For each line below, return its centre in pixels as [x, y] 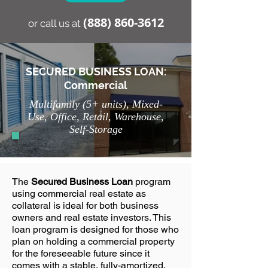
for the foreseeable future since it [81, 253]
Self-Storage [96, 129]
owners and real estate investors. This [92, 217]
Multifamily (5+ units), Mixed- [96, 104]
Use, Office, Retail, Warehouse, [96, 117]
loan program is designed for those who [95, 229]
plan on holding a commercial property [93, 241]
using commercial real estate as [79, 194]
